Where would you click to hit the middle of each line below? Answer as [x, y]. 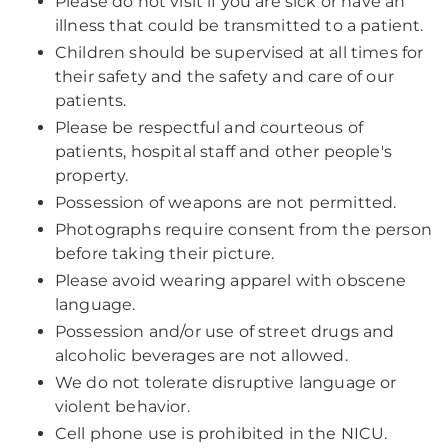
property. [92, 175]
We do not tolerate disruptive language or [226, 382]
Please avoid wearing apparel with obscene [231, 280]
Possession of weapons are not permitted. [226, 202]
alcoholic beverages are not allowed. [201, 355]
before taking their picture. [165, 253]
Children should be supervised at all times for [239, 52]
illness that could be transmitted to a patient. [239, 25]
